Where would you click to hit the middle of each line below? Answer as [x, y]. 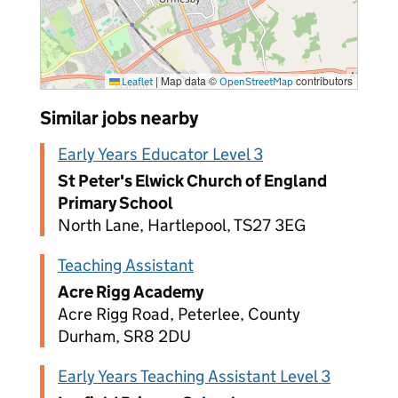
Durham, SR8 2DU [124, 336]
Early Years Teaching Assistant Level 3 [194, 376]
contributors [323, 80]
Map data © [189, 80]
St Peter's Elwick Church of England [192, 181]
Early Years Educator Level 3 [160, 154]
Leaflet [136, 81]
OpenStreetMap [256, 81]
